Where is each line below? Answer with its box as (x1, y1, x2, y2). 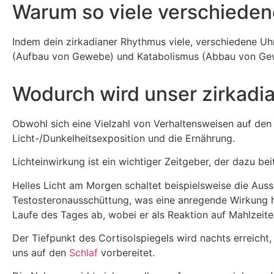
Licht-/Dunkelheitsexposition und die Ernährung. (12, 131, 235, 144)
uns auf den (12, 246, 69, 259)
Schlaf (69, 246, 98, 259)
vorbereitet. (98, 246, 155, 259)
